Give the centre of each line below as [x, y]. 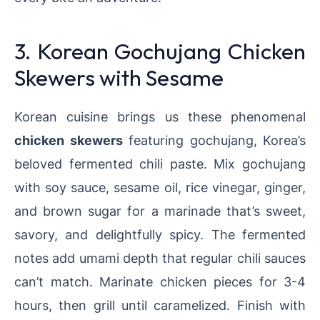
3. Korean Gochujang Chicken [160, 51]
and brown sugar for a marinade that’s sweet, [160, 211]
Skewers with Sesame [119, 78]
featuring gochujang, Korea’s [214, 140]
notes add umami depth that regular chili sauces [160, 258]
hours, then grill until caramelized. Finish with [160, 305]
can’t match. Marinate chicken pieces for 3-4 [160, 282]
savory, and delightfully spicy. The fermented [160, 235]
